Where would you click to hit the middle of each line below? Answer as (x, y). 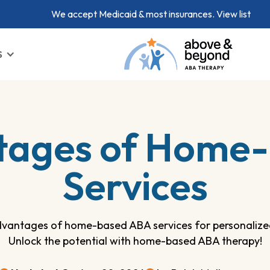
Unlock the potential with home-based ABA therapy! (135, 240)
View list (233, 14)
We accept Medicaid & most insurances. (133, 14)
